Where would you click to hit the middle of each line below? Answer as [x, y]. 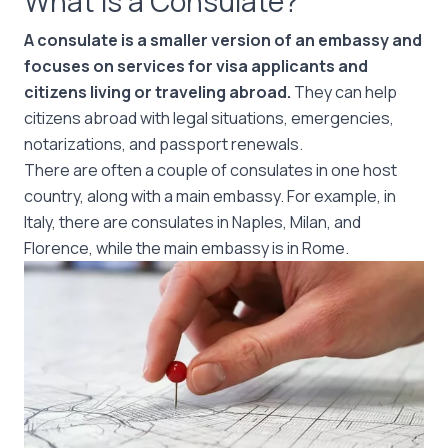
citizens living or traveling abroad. [157, 92]
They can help [344, 92]
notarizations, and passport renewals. [165, 144]
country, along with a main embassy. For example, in [210, 196]
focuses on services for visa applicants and [196, 66]
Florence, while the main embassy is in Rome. [188, 248]
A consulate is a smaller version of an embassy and [223, 40]
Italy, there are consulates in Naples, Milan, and [192, 222]
